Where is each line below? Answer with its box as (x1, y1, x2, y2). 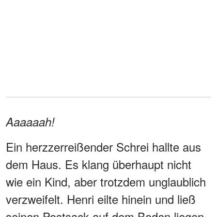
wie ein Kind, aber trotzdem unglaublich (6, 173, 206, 190)
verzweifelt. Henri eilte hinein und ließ (6, 190, 196, 208)
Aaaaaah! (6, 113, 55, 130)
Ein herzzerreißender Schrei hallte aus (6, 138, 201, 155)
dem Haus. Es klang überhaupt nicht (6, 155, 191, 173)
